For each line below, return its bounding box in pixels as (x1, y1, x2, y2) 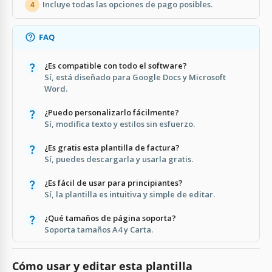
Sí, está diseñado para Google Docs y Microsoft (44, 71, 226, 83)
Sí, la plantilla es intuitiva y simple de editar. (44, 188, 215, 200)
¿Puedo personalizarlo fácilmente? (44, 106, 179, 118)
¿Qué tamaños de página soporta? (44, 212, 176, 223)
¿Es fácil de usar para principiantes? (44, 177, 183, 188)
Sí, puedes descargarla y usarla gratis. (44, 153, 193, 165)
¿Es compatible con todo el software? (44, 59, 187, 71)
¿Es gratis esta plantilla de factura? (44, 141, 180, 153)
